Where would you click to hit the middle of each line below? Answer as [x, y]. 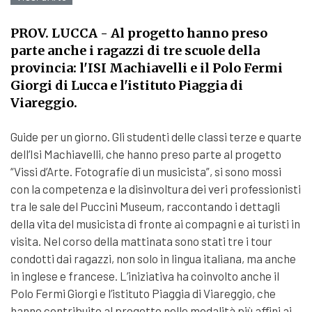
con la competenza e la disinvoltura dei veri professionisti [156, 189]
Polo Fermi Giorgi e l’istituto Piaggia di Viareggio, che [143, 293]
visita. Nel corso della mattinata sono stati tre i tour [141, 241]
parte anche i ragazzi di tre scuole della [135, 50]
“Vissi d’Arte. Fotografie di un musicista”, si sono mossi [146, 171]
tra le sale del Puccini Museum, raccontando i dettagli [145, 206]
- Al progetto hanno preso [182, 33]
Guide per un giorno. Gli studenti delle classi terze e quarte [156, 136]
